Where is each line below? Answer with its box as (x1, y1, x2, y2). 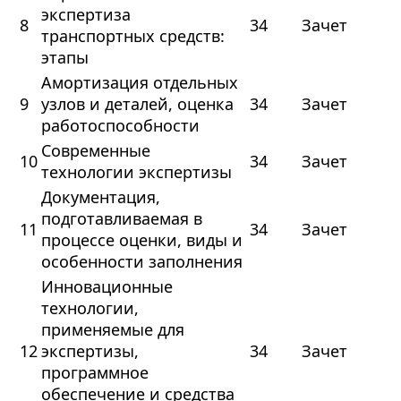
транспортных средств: (40, 25, 225, 47)
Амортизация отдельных (40, 72, 238, 94)
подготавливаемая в (40, 208, 202, 230)
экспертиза (40, 4, 131, 26)
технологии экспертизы (40, 161, 232, 183)
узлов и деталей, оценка (40, 93, 234, 115)
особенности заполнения (40, 251, 243, 273)
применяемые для (40, 319, 184, 341)
